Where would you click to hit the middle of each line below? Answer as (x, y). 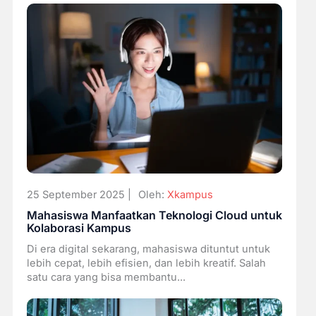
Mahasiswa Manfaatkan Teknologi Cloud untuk (154, 215)
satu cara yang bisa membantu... (106, 277)
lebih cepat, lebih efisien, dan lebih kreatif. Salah (146, 263)
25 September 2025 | (79, 195)
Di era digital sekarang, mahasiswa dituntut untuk (148, 249)
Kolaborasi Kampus (79, 228)
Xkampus (190, 195)
